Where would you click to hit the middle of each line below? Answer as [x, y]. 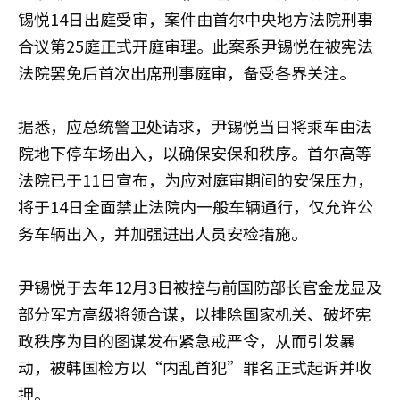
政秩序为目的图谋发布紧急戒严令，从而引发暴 [187, 340]
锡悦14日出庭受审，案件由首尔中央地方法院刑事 [196, 19]
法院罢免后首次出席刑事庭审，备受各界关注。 [187, 72]
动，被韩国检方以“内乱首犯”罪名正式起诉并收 [195, 367]
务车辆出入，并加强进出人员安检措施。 [162, 233]
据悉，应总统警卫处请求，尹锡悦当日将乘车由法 [195, 126]
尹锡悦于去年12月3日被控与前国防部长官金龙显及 [200, 287]
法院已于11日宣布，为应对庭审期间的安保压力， [196, 179]
